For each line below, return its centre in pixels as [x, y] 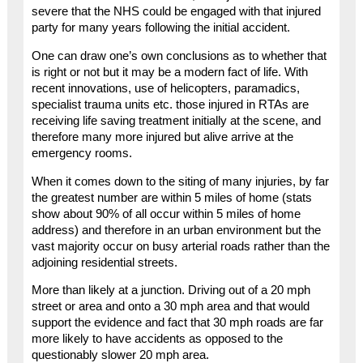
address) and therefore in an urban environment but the [176, 230]
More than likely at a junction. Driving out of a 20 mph [171, 290]
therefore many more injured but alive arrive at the [162, 137]
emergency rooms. [81, 153]
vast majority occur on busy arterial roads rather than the [180, 246]
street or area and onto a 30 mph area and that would [170, 307]
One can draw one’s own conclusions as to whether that [179, 56]
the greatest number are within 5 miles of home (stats [171, 197]
